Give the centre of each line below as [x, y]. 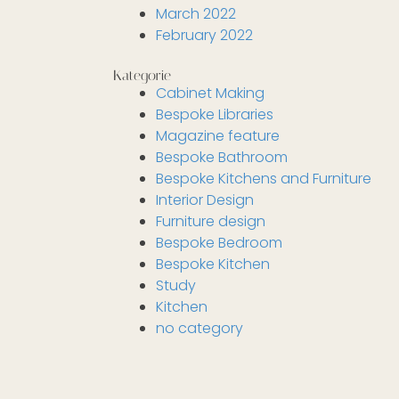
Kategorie [142, 75]
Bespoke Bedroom [219, 243]
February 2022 [204, 35]
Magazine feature [218, 136]
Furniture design [211, 221]
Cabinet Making [210, 93]
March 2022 [196, 14]
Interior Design [205, 200]
